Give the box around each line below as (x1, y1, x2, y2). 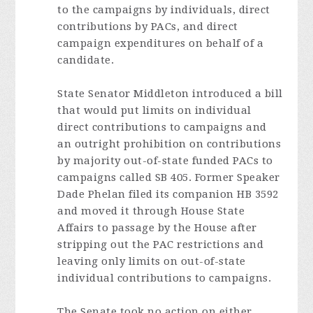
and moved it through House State (57, 205, 245, 217)
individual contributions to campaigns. (57, 272, 272, 284)
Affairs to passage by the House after (57, 221, 257, 234)
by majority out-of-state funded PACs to (57, 154, 273, 167)
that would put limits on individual (57, 104, 252, 117)
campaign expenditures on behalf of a (57, 37, 264, 50)
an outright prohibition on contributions (57, 138, 282, 150)
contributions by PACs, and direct (57, 20, 238, 33)
